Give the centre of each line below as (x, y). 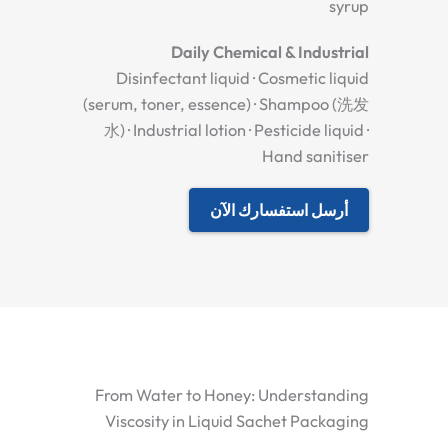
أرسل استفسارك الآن (279, 210)
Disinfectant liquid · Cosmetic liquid (242, 77)
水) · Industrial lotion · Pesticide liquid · (236, 129)
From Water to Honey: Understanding (232, 395)
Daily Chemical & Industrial (270, 51)
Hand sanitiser (315, 155)
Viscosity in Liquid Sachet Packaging (237, 421)
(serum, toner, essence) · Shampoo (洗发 (226, 103)
